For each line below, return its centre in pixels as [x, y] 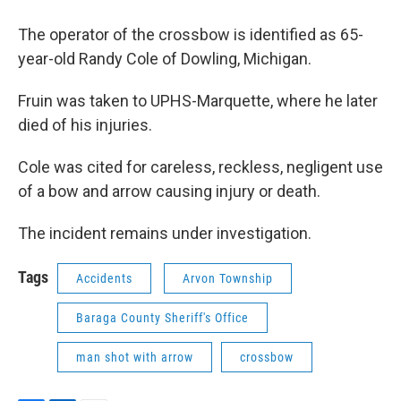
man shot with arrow [135, 358]
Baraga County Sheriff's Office [162, 318]
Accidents [104, 279]
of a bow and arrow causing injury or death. [169, 192]
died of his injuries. [85, 125]
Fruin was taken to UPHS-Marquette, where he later [198, 101]
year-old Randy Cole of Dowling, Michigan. [165, 59]
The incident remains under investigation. [165, 234]
